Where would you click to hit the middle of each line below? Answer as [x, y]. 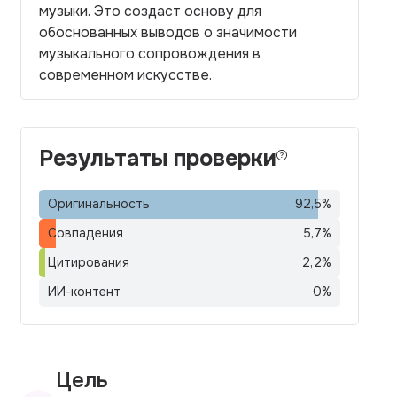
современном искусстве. [125, 75]
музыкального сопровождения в [150, 54]
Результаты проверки [158, 159]
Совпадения [86, 233]
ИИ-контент [84, 292]
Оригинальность [99, 204]
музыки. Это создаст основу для [150, 11]
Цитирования [89, 262]
